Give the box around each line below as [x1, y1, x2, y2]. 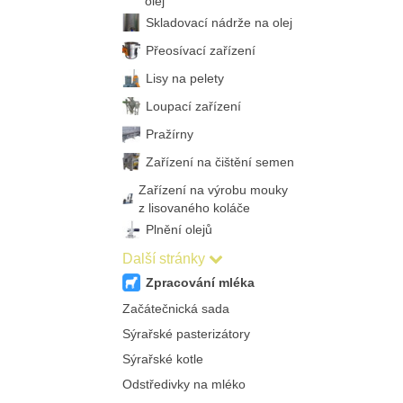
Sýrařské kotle [121, 352, 203, 366]
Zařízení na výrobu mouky [138, 183, 288, 197]
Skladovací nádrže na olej [145, 15, 292, 30]
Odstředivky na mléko [121, 377, 246, 391]
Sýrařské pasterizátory [121, 327, 250, 341]
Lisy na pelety [145, 71, 224, 85]
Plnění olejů [145, 222, 212, 237]
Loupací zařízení [145, 99, 241, 113]
